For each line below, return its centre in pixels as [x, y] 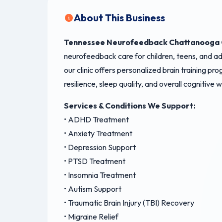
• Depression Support [100, 147]
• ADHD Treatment [96, 120]
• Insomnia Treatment [100, 175]
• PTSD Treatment [95, 161]
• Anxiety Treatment [98, 134]
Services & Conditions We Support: [130, 106]
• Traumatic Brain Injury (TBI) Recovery [129, 203]
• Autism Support [93, 189]
